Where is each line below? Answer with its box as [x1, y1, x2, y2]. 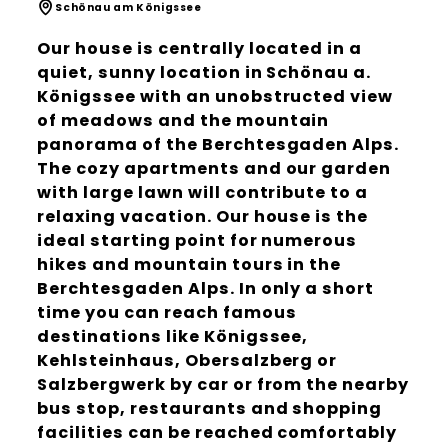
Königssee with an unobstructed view [37, 85, 394, 109]
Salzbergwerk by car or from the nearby [37, 373, 410, 397]
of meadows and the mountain [37, 109, 330, 133]
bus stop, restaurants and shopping [37, 397, 383, 421]
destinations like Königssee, [37, 325, 309, 349]
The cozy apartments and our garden [37, 157, 392, 181]
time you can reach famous [37, 301, 297, 325]
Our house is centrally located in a [37, 37, 363, 61]
